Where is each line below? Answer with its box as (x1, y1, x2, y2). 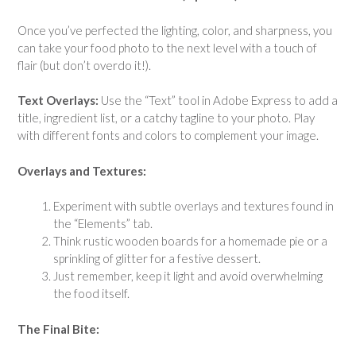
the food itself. (53, 286, 130, 301)
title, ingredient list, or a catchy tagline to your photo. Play (17, 110, 315, 126)
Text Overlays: (17, 93, 99, 108)
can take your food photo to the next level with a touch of (17, 40, 317, 55)
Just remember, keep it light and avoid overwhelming (53, 269, 323, 284)
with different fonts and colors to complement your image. (17, 128, 319, 143)
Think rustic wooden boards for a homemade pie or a (53, 234, 327, 249)
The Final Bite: (17, 321, 99, 336)
